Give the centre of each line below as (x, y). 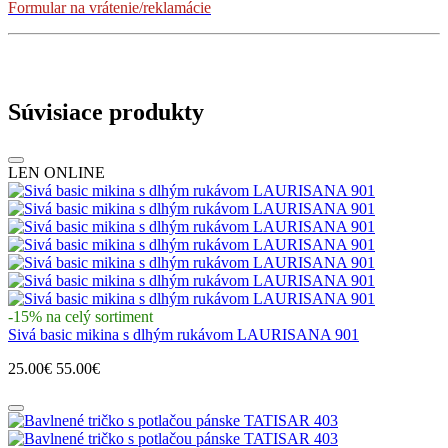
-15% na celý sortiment (80, 316)
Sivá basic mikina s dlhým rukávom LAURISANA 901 (183, 334)
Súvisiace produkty (106, 111)
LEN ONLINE (56, 172)
